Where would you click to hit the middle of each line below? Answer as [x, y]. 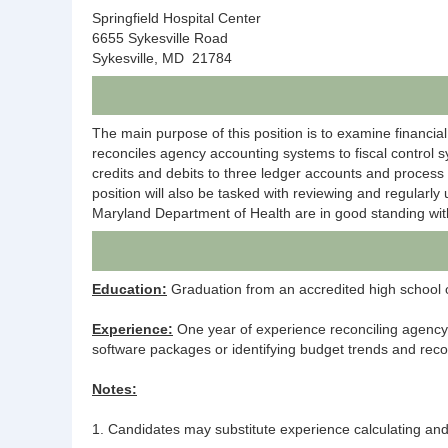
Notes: [114, 388]
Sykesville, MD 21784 [162, 57]
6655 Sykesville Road [160, 37]
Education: [129, 288]
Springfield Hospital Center [176, 17]
